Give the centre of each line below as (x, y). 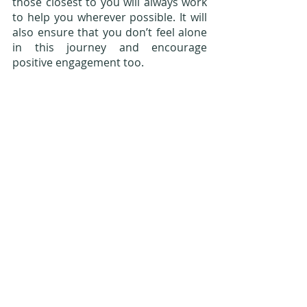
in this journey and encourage (110, 47)
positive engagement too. (78, 62)
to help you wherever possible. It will (110, 17)
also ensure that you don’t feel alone (110, 32)
